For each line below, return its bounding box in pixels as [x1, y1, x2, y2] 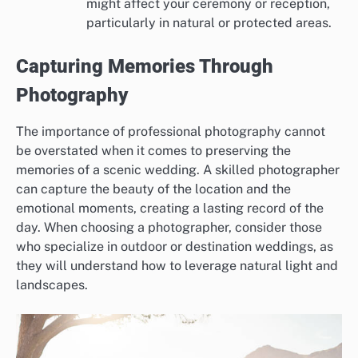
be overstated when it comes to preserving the [16, 143, 291, 159]
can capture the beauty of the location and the [16, 181, 291, 197]
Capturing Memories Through [16, 55, 273, 78]
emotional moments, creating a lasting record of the [16, 201, 324, 217]
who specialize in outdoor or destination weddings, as [16, 239, 333, 255]
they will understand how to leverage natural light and [16, 258, 338, 274]
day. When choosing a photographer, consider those [16, 220, 322, 236]
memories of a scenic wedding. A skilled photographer [16, 162, 340, 178]
